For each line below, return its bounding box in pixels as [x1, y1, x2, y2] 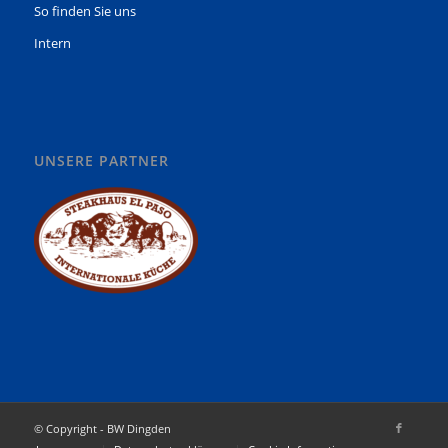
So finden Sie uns [33, 2, 136, 21]
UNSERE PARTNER [33, 150, 169, 170]
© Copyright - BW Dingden [33, 420, 171, 436]
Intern [33, 34, 71, 53]
